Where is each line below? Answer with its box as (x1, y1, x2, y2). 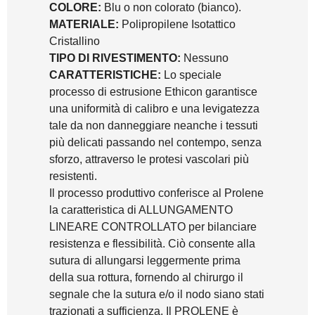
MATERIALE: (49, 18, 119, 30)
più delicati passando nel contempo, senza (49, 136, 262, 148)
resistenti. (49, 169, 97, 182)
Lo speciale (161, 68, 221, 81)
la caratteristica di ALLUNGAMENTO (49, 203, 233, 216)
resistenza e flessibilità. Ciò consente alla (49, 237, 255, 250)
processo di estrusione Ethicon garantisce (49, 85, 257, 98)
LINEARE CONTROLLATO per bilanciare (49, 220, 257, 233)
